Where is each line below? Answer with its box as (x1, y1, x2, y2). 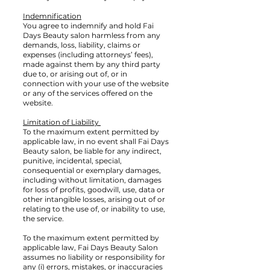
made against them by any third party (23, 60, 160, 69)
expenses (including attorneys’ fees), (23, 50, 153, 60)
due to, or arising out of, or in (23, 69, 127, 79)
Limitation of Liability (23, 118, 101, 127)
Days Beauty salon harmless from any (23, 31, 160, 40)
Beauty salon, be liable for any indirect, (23, 146, 162, 156)
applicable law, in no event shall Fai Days (23, 137, 169, 146)
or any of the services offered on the (23, 89, 152, 98)
